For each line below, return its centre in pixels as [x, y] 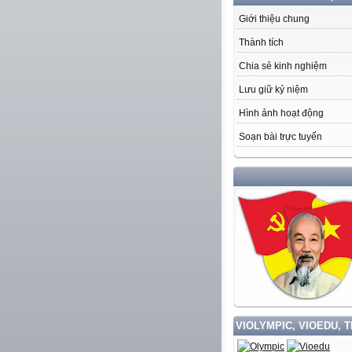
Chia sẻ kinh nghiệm [283, 66]
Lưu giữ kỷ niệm [273, 90]
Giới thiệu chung [274, 19]
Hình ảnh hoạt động [281, 114]
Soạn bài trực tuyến [280, 137]
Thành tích [261, 43]
